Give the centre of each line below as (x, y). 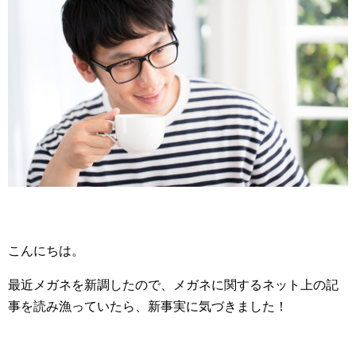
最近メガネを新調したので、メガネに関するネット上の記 (173, 285)
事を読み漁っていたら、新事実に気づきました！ (148, 307)
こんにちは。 (46, 251)
